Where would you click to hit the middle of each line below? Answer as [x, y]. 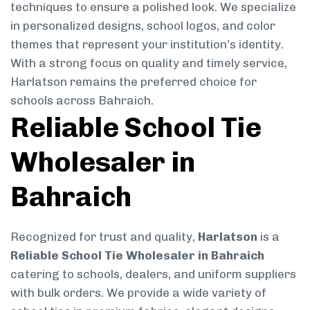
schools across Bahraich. [82, 100]
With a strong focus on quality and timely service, [149, 63]
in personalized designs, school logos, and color [143, 25]
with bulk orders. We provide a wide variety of [138, 292]
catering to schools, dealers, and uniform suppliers [153, 274]
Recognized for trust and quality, [104, 236]
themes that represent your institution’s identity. [147, 44]
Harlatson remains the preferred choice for [134, 81]
